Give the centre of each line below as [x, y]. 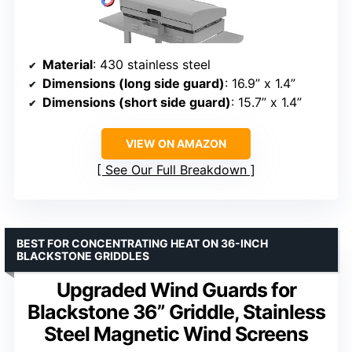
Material [68, 65]
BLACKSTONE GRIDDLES [83, 256]
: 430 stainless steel [152, 65]
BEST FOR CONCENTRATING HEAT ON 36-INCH [142, 244]
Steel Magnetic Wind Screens [176, 334]
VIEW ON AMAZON [176, 144]
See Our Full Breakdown [176, 170]
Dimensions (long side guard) [134, 84]
